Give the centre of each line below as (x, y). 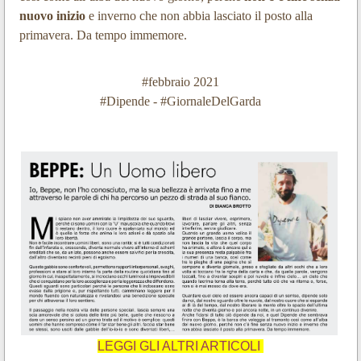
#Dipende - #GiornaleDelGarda (180, 102)
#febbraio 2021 (180, 82)
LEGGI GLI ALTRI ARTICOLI (180, 346)
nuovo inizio (52, 16)
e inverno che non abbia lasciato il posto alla (199, 16)
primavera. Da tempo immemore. (103, 35)
